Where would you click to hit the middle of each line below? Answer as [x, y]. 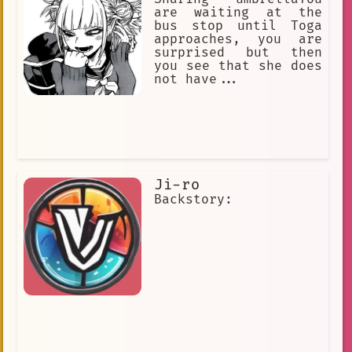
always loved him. [90, 26]
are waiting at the [238, 13]
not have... [197, 80]
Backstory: [193, 200]
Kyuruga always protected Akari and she [173, 13]
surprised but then [238, 53]
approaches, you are [238, 40]
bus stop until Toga [238, 26]
